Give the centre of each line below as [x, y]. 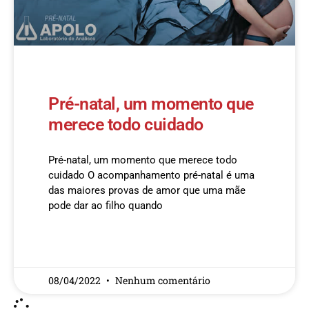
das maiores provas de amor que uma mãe [147, 190]
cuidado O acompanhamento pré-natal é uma [151, 175]
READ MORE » [75, 246]
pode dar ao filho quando [106, 206]
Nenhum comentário [163, 280]
